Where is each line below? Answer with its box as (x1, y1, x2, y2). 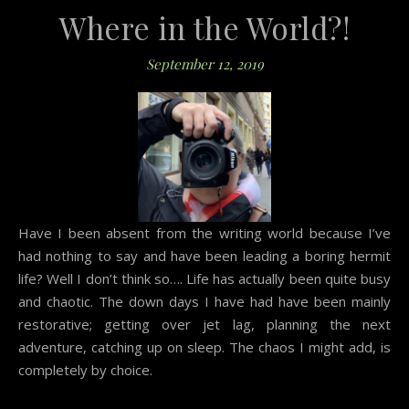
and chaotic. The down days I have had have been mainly (18, 292, 391, 311)
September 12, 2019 (145, 55, 264, 74)
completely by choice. (18, 361, 152, 380)
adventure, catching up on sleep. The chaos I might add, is (18, 338, 391, 357)
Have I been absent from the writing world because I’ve (18, 224, 29, 243)
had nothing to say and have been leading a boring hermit (18, 246, 391, 266)
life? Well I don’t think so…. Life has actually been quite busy (18, 269, 391, 288)
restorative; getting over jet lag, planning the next (18, 315, 391, 334)
